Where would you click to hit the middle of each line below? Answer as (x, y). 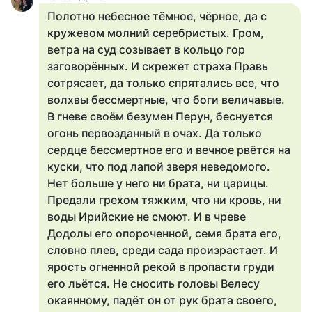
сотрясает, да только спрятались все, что (163, 83)
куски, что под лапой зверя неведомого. (159, 166)
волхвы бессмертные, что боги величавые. (166, 100)
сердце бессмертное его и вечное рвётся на (169, 150)
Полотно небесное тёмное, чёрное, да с (157, 16)
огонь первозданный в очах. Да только (155, 133)
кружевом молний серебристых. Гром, (156, 33)
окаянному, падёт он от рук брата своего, (162, 300)
